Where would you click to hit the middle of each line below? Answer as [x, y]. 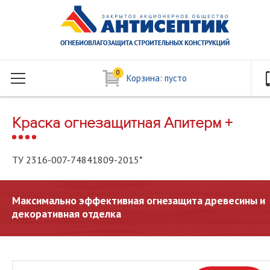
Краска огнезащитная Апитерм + [122, 123]
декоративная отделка [67, 214]
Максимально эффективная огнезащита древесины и [139, 200]
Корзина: [146, 78]
